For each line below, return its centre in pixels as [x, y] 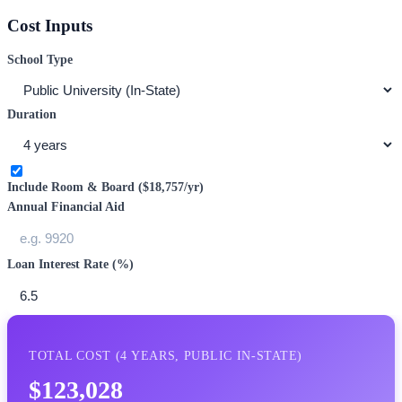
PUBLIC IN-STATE [240, 356]
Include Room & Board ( [75, 188]
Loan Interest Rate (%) [70, 265]
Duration [32, 115]
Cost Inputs [50, 26]
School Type [40, 60]
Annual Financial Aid [66, 207]
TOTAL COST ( [75, 356]
